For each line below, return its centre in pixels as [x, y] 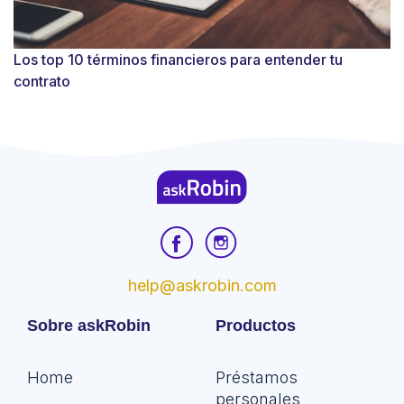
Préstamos [257, 377]
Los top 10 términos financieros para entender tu [178, 59]
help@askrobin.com [202, 285]
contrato [42, 81]
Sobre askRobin [89, 325]
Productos [256, 325]
